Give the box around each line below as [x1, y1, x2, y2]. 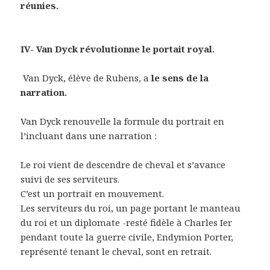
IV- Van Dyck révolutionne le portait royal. [20, 43, 215, 55]
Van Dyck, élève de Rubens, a [23, 72, 149, 84]
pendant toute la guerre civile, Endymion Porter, [20, 231, 234, 243]
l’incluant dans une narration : [20, 130, 157, 142]
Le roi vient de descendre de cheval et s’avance [20, 159, 226, 171]
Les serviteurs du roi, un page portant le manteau [20, 202, 241, 215]
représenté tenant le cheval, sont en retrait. [20, 245, 212, 258]
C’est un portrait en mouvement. [20, 187, 165, 200]
